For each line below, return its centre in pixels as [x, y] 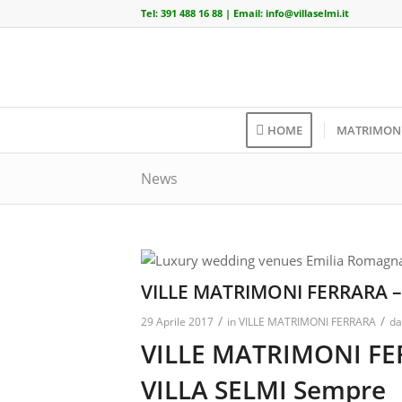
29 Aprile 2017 [177, 322]
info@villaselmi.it [307, 13]
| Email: [244, 13]
